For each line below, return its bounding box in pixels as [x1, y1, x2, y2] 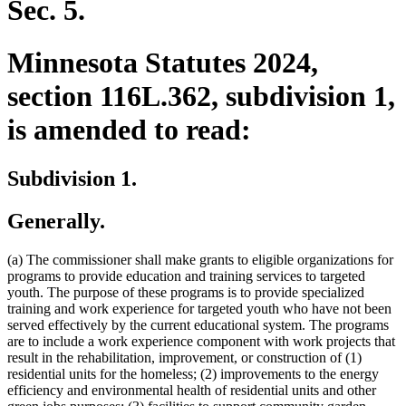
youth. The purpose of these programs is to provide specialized [7, 284, 364, 300]
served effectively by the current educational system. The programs [7, 316, 389, 333]
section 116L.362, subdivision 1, [7, 80, 395, 113]
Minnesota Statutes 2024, [7, 46, 318, 80]
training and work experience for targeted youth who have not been [7, 300, 391, 316]
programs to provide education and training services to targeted [7, 267, 365, 284]
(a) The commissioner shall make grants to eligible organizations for [7, 251, 393, 267]
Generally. [7, 208, 105, 233]
